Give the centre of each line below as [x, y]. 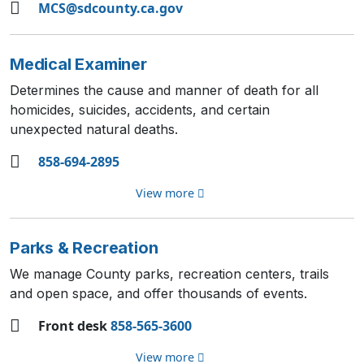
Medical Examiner [78, 64]
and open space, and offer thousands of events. [158, 293]
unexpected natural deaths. [94, 129]
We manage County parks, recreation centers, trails [169, 274]
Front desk [74, 326]
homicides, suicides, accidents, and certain [140, 110]
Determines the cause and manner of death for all [164, 90]
